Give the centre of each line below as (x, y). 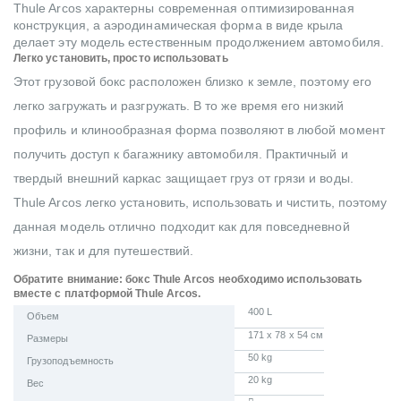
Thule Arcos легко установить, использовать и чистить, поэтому (200, 203)
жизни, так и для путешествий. (104, 251)
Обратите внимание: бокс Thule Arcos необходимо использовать (188, 280)
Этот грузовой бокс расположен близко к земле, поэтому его (192, 82)
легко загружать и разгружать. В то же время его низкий (179, 106)
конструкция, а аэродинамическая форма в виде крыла (179, 26)
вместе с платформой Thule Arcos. (107, 294)
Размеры (48, 339)
